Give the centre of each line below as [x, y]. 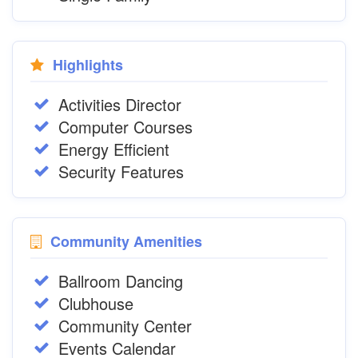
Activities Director [120, 104]
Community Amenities [124, 241]
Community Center [125, 326]
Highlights [86, 65]
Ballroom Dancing [121, 281]
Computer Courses [125, 127]
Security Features [121, 171]
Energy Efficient [114, 149]
